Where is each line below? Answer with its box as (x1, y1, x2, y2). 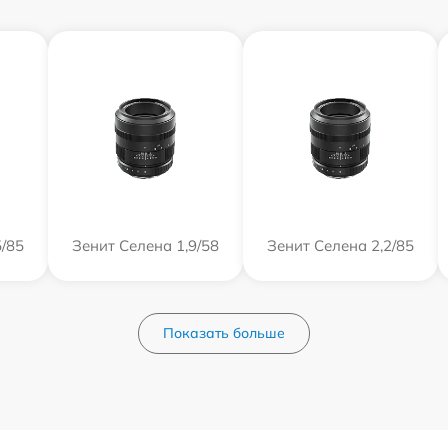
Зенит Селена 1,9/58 (71, 236, 219, 255)
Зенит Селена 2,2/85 (266, 236, 414, 255)
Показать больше (163, 324, 285, 342)
